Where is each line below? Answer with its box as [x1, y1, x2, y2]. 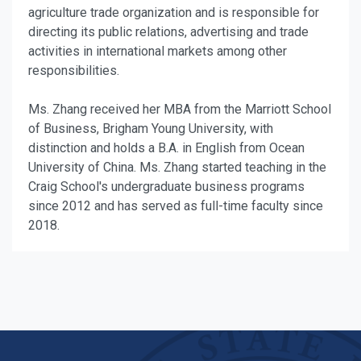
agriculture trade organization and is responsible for [28, 5, 319, 21]
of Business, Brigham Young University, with [28, 121, 273, 137]
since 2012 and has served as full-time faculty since [28, 198, 323, 214]
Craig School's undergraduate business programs [28, 179, 305, 195]
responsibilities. [28, 63, 122, 79]
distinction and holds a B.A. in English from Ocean [28, 140, 305, 156]
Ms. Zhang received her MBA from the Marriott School [28, 102, 331, 118]
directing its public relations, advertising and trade [28, 24, 309, 40]
